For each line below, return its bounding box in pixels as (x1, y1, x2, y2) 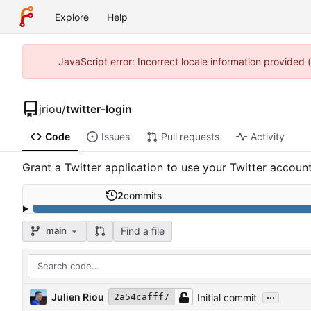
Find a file (120, 224, 165, 237)
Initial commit (197, 291, 258, 303)
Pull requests (160, 131, 219, 143)
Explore (55, 10, 89, 23)
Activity (250, 131, 285, 143)
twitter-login (66, 101, 132, 116)
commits (123, 189, 162, 201)
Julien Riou (51, 290, 104, 303)
